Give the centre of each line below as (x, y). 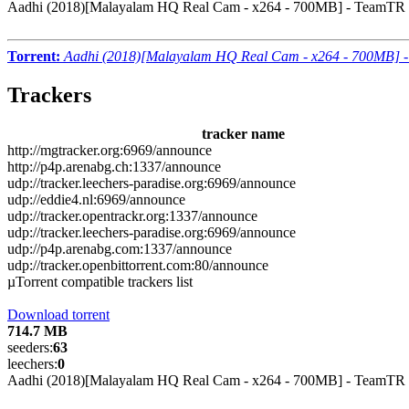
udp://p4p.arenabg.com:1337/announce (120, 248)
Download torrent (58, 314)
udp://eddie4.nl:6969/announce (96, 199)
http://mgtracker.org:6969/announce (110, 150)
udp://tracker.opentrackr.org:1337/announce (132, 215)
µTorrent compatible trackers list (100, 281)
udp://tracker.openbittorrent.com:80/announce (138, 265)
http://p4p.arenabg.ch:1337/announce (114, 166)
